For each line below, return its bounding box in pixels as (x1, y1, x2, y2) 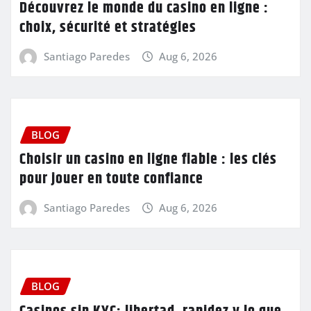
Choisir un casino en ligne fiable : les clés (19, 148, 277, 172)
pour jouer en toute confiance (19, 167, 203, 192)
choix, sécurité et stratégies (19, 15, 196, 40)
